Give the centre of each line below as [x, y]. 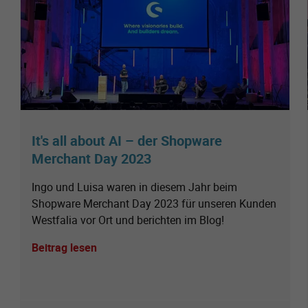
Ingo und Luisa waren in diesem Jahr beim [134, 187]
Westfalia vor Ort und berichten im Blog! [128, 220]
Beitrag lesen [64, 247]
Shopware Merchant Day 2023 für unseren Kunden [154, 203]
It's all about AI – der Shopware [127, 140]
